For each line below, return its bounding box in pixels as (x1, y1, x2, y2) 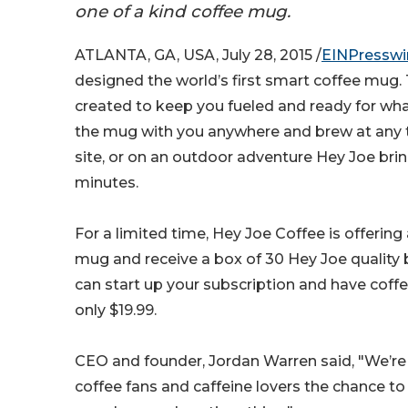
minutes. (75, 174, 138, 192)
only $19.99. (75, 301, 157, 320)
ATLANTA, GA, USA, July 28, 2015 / (75, 46, 321, 65)
